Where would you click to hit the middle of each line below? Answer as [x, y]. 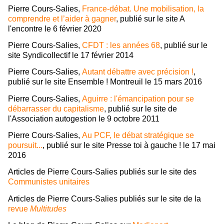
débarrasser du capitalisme [56, 108]
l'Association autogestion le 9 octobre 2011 [84, 118]
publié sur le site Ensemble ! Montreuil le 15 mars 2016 [105, 82]
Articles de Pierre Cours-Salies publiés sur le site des [102, 172]
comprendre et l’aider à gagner [62, 18]
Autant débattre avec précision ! [138, 72]
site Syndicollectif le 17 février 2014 [71, 55]
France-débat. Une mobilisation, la [143, 8]
